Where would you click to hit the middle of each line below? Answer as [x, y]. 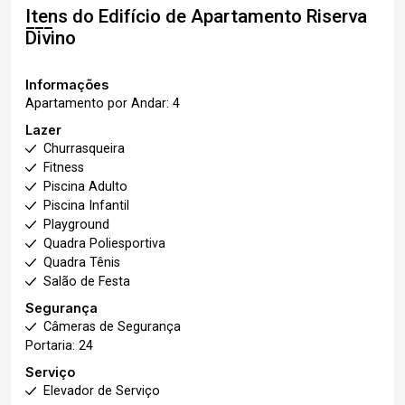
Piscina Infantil [86, 206]
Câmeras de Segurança [112, 327]
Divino [51, 38]
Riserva [337, 16]
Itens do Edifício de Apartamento [166, 16]
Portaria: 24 [59, 346]
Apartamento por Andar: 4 [103, 104]
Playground [76, 225]
